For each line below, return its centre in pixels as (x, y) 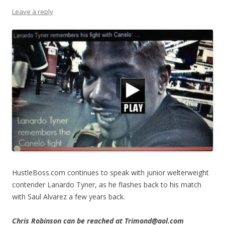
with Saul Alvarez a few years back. (69, 196)
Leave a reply (33, 12)
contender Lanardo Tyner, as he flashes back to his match (107, 184)
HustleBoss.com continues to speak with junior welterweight (110, 172)
